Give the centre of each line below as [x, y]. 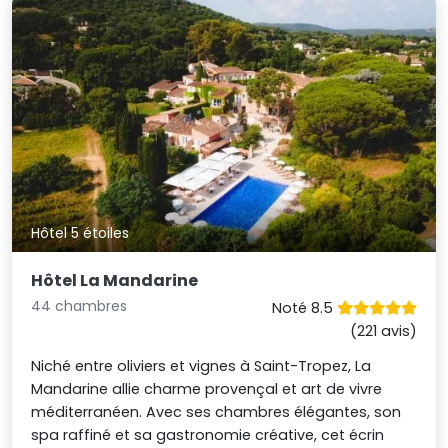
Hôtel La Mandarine [115, 281]
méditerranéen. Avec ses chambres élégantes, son [216, 412]
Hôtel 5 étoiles [80, 233]
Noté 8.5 [304, 308]
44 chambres [79, 306]
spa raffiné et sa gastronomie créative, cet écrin [208, 435]
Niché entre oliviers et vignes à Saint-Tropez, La [201, 366]
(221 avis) [383, 331]
